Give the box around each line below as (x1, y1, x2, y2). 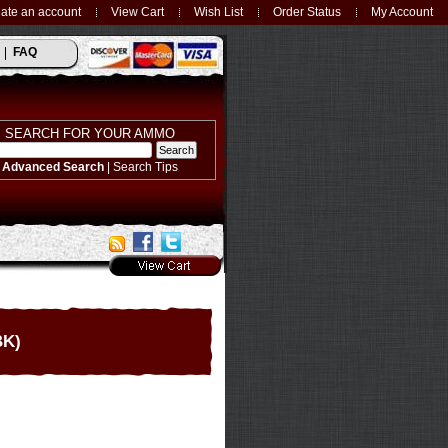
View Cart (111, 5, 164, 18)
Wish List (194, 5, 243, 18)
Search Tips (113, 160, 178, 173)
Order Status (273, 5, 341, 18)
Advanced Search (2, 160, 104, 173)
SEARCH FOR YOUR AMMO (5, 126, 175, 141)
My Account (371, 5, 433, 18)
